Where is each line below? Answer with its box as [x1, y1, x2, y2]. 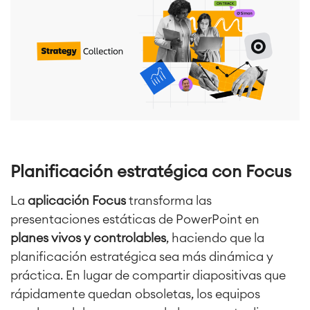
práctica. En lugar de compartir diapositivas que [10, 269, 286, 282]
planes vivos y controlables [10, 232, 166, 245]
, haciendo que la [166, 232, 264, 245]
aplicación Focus [28, 194, 126, 208]
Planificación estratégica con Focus [10, 164, 291, 181]
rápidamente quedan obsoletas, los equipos [10, 288, 260, 301]
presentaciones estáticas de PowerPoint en [10, 213, 259, 226]
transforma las [126, 194, 212, 208]
